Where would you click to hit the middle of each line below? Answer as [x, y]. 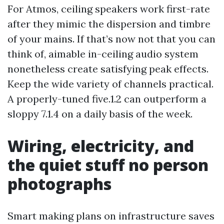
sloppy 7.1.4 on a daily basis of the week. [100, 114]
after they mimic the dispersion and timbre [109, 24]
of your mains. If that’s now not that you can [111, 39]
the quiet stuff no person [108, 165]
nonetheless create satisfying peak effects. [108, 69]
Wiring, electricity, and [101, 146]
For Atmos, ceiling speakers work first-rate [109, 9]
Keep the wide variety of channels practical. [110, 84]
